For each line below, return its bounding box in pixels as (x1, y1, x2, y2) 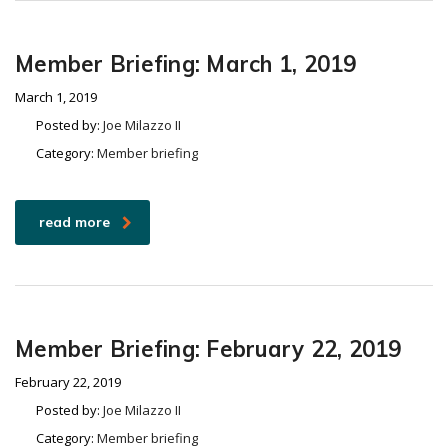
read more (39, 213, 110, 231)
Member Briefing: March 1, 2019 (15, 50, 357, 78)
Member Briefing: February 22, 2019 (15, 335, 402, 363)
